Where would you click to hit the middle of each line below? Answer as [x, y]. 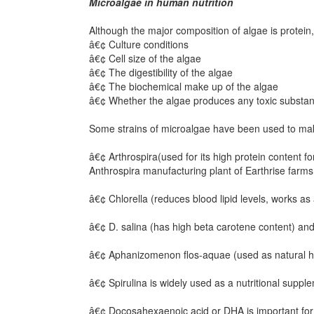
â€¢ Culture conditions [139, 44]
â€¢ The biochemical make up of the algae [184, 86]
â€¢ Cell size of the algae [145, 58]
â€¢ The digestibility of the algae [161, 72]
